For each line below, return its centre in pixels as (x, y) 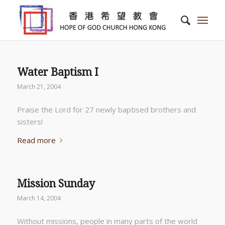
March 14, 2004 (39, 198)
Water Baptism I (58, 72)
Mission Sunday (56, 184)
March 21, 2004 (39, 87)
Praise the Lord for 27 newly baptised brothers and (106, 109)
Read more (36, 140)
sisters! (30, 121)
